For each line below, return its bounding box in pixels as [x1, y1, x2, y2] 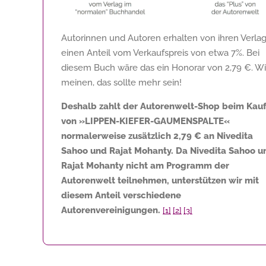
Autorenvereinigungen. [61, 204, 160, 216]
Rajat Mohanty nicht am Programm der [61, 160, 229, 171]
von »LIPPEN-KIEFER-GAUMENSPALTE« [61, 115, 230, 126]
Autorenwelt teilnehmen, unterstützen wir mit [61, 175, 259, 186]
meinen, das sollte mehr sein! [61, 77, 182, 88]
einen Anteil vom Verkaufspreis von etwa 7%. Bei [61, 47, 259, 58]
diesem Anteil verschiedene [61, 189, 181, 201]
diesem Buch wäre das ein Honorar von [61, 62, 225, 73]
